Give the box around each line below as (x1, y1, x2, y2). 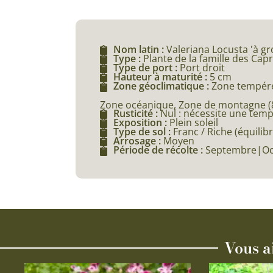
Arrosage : (113, 134, 163, 148)
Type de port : (113, 60, 180, 74)
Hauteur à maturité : (113, 70, 210, 84)
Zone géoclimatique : (113, 79, 211, 93)
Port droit (179, 60, 225, 74)
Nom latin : (113, 42, 166, 56)
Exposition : (113, 115, 169, 129)
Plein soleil (169, 115, 218, 129)
